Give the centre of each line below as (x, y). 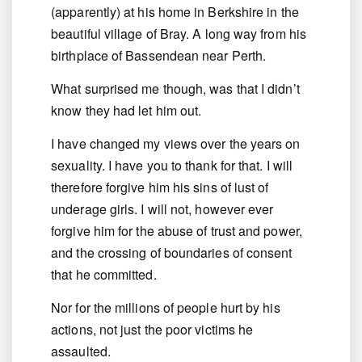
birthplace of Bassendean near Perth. (159, 56)
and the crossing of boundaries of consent (172, 253)
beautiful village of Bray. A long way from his (179, 34)
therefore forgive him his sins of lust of (160, 187)
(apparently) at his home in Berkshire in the (175, 12)
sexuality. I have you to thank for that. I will (172, 166)
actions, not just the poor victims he (152, 330)
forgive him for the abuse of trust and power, (177, 231)
